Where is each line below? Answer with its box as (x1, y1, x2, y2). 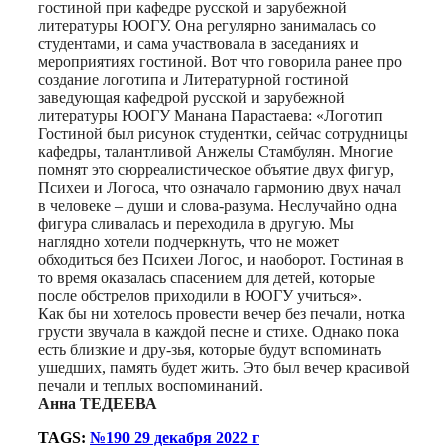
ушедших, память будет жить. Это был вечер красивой (38, 358, 410, 376)
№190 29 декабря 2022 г (90, 428, 259, 446)
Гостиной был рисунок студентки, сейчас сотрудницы (38, 124, 408, 142)
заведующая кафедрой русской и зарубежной (38, 88, 345, 106)
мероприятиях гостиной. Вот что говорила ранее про (38, 52, 402, 70)
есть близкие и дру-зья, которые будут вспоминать (38, 340, 381, 358)
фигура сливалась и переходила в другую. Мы (38, 214, 354, 232)
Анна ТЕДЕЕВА (38, 394, 157, 412)
